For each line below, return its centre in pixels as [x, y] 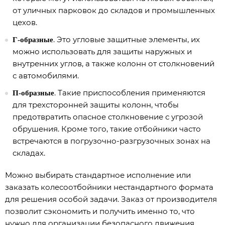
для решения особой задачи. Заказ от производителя [111, 199]
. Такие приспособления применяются [130, 93]
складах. [29, 153]
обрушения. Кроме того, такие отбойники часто [107, 129]
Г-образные [33, 40]
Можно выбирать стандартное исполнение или [98, 175]
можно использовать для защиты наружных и [102, 51]
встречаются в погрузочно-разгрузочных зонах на [111, 141]
